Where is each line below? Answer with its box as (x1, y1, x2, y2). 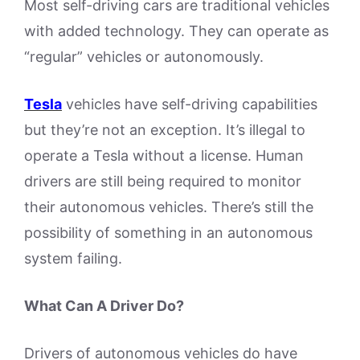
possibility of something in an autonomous (24, 224, 313, 241)
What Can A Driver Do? (24, 297, 184, 314)
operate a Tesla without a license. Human (24, 147, 304, 164)
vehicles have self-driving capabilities (66, 96, 317, 112)
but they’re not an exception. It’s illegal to (24, 121, 305, 138)
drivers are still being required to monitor (24, 173, 301, 190)
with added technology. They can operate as (24, 22, 329, 39)
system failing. (24, 250, 122, 267)
